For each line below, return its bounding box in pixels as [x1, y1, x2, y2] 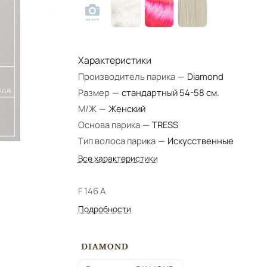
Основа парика [77, 119, 140, 131]
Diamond [187, 70, 223, 82]
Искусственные [167, 135, 234, 147]
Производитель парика [77, 70, 175, 82]
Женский [108, 103, 145, 114]
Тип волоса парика [77, 135, 156, 147]
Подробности [77, 203, 131, 215]
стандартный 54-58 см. [121, 86, 219, 98]
